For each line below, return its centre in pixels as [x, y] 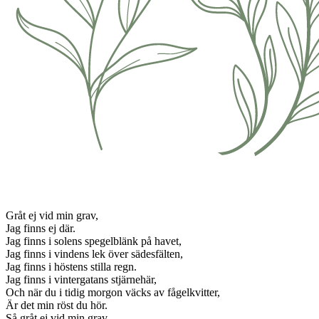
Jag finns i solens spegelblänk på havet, [94, 241]
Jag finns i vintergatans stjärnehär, [81, 279]
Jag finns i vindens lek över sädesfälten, [94, 253]
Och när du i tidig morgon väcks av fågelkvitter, [113, 292]
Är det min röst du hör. [57, 305]
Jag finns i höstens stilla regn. [71, 266]
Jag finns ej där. [41, 228]
